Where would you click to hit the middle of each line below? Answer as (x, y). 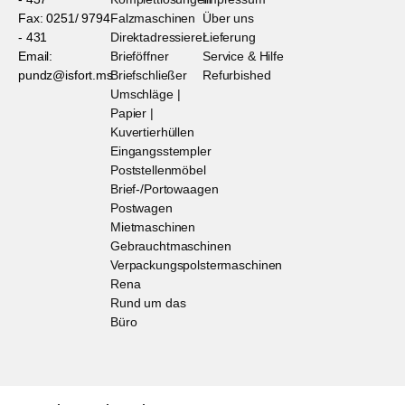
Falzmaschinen (153, 18)
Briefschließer (149, 75)
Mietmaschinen (153, 226)
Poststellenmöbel (158, 170)
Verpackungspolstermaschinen (197, 264)
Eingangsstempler (161, 151)
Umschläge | (146, 94)
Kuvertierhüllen (152, 132)
